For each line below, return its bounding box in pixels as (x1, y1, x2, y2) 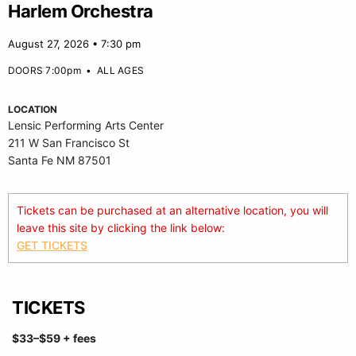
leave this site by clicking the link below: (17, 221, 225, 234)
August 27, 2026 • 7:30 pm (8, 37, 141, 50)
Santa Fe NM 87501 (8, 153, 111, 167)
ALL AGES (97, 64, 145, 76)
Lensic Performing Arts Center (8, 118, 164, 132)
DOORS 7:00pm (8, 64, 81, 76)
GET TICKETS (17, 238, 87, 252)
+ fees (63, 331, 96, 345)
